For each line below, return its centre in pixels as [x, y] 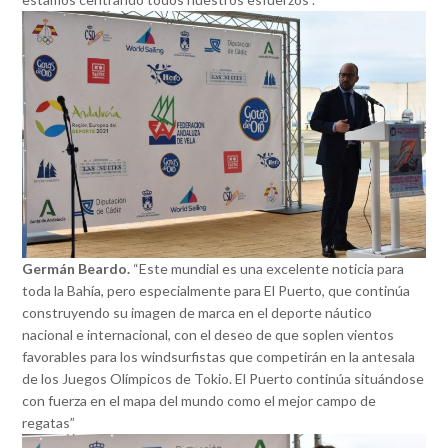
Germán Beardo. [76, 269]
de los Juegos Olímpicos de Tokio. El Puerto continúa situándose [223, 379]
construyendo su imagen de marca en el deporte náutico [197, 313]
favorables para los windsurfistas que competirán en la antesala [219, 357]
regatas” [49, 423]
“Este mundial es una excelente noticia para [267, 269]
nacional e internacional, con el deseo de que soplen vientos [208, 335]
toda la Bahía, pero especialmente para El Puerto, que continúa [216, 291]
